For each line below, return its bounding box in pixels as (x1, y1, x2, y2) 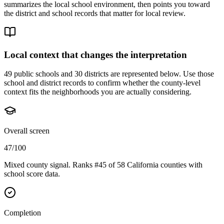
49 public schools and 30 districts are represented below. (4, 69, 181, 78)
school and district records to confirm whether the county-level (4, 78, 200, 87)
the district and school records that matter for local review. (4, 8, 185, 17)
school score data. (4, 169, 60, 178)
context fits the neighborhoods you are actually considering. (4, 87, 191, 96)
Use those (181, 69, 214, 78)
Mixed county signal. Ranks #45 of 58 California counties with (4, 160, 202, 169)
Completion (4, 208, 41, 217)
